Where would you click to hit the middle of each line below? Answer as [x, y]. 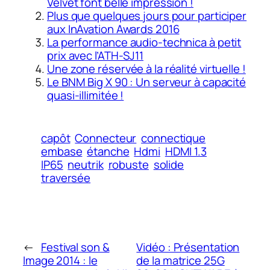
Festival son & [75, 247]
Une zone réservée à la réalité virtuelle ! [146, 68]
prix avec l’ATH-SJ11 [95, 55]
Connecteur [106, 138]
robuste [128, 165]
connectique [174, 138]
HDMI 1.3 [186, 152]
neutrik [86, 165]
